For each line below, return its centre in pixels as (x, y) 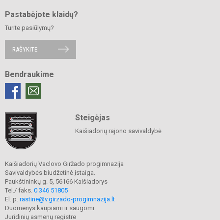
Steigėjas (92, 117)
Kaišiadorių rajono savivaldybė (118, 131)
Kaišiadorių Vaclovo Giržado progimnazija (64, 164)
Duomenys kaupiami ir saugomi (50, 208)
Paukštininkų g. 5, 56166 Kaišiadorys (56, 181)
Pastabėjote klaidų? (41, 14)
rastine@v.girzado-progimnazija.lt (67, 199)
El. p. (12, 199)
